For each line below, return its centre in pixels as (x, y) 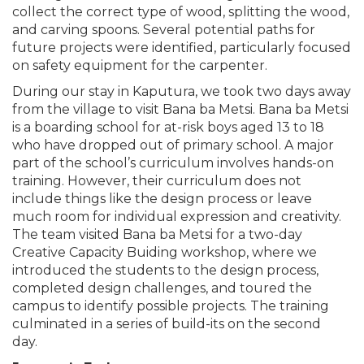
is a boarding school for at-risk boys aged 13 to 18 (168, 127)
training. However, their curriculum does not (157, 180)
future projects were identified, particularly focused (182, 47)
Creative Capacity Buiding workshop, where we (165, 252)
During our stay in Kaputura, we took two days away (182, 91)
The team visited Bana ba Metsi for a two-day (157, 234)
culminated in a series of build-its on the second (167, 323)
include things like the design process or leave (162, 198)
